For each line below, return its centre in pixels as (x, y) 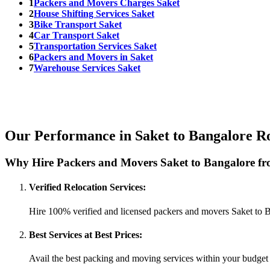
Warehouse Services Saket (87, 68)
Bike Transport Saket (78, 25)
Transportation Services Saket (95, 46)
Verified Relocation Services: (87, 187)
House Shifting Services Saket (94, 14)
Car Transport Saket (77, 36)
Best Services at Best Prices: (86, 234)
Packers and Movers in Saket (93, 57)
